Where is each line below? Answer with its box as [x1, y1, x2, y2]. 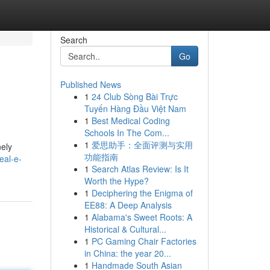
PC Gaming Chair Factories [91, 235, 196, 247]
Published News [60, 78, 121, 90]
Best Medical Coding [91, 115, 170, 127]
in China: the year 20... [84, 247, 171, 259]
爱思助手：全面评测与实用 [91, 139, 193, 151]
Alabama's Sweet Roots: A [91, 211, 192, 223]
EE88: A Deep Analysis [84, 199, 172, 211]
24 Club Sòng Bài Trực [91, 90, 178, 102]
